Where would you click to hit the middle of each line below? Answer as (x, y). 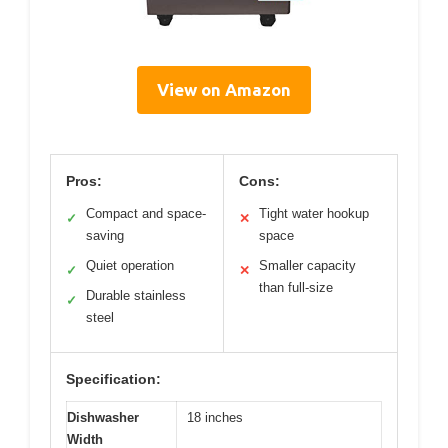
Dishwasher (103, 417)
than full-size (296, 287)
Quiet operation (130, 265)
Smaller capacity (307, 265)
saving (105, 235)
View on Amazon (224, 89)
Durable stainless (136, 295)
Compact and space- (146, 213)
